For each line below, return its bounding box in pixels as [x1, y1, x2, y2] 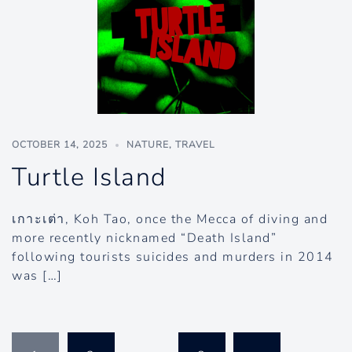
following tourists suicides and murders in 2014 [12, 248, 334, 266]
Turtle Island [12, 160, 167, 194]
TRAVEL [175, 138, 214, 151]
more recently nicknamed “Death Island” [12, 229, 277, 247]
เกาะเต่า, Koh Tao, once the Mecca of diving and [12, 211, 328, 228]
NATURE [126, 138, 169, 151]
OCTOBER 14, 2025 [12, 138, 108, 151]
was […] [12, 267, 63, 284]
